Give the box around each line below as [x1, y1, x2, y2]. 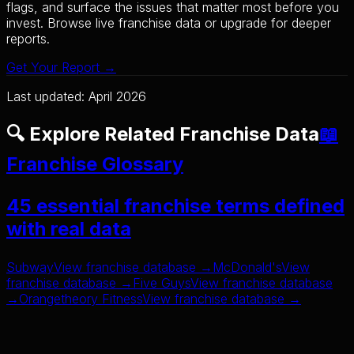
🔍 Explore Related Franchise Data [6, 122, 319, 146]
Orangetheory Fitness [19, 291, 142, 307]
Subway [6, 259, 54, 276]
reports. [6, 31, 50, 47]
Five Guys [133, 275, 190, 292]
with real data [6, 217, 131, 241]
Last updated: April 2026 [6, 88, 146, 105]
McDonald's [213, 259, 281, 276]
